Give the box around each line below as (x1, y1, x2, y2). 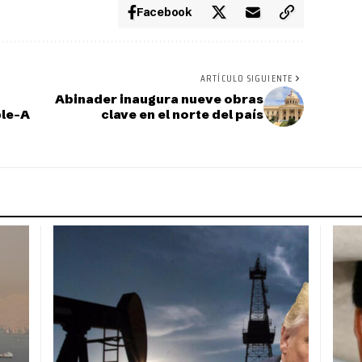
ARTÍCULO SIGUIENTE (200, 70, 293, 86)
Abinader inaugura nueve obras (54, 91, 263, 107)
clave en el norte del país (100, 107, 263, 123)
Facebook (137, 5, 192, 20)
